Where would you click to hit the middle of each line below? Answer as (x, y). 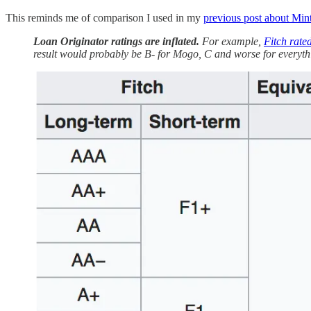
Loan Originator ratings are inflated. (116, 42)
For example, (232, 42)
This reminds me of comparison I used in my (104, 18)
